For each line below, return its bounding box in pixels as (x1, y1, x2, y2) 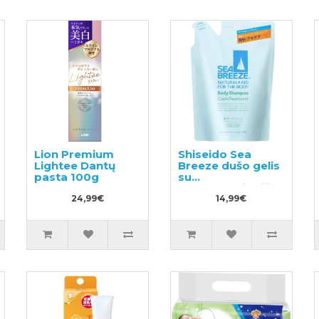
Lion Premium (34, 147, 115, 161)
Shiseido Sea (177, 147, 251, 161)
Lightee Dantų (34, 158, 116, 172)
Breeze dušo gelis (177, 158, 280, 172)
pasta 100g (34, 169, 100, 184)
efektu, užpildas (177, 192, 270, 206)
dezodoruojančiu (177, 181, 276, 195)
